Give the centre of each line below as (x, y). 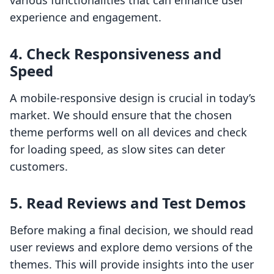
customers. (39, 167)
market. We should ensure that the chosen (121, 115)
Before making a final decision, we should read (131, 230)
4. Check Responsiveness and (116, 54)
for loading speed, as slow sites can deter (117, 150)
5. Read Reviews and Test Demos (128, 203)
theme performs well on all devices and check (128, 132)
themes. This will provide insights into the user (132, 265)
